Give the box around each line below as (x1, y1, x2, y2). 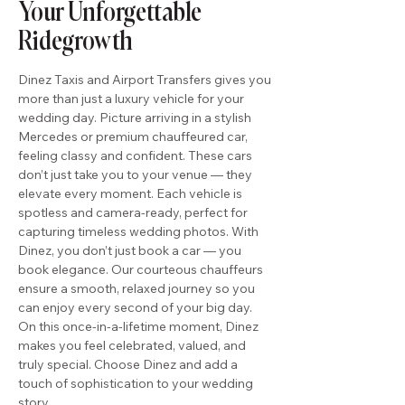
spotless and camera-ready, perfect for (18, 204, 248, 221)
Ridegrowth (18, 30, 133, 56)
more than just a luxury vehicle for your (18, 90, 244, 107)
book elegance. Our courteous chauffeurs (18, 261, 263, 278)
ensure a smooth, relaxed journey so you (18, 280, 255, 297)
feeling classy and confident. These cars (18, 147, 252, 164)
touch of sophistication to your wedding (18, 375, 253, 391)
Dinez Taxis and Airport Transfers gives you (18, 71, 271, 88)
